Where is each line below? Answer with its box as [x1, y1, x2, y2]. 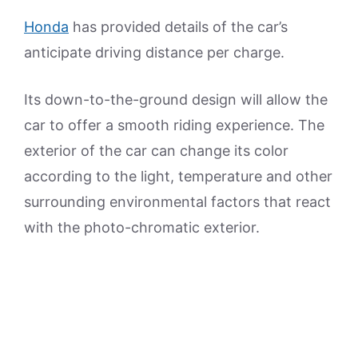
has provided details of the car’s [69, 18, 288, 35]
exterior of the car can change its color [24, 142, 288, 159]
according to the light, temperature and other [24, 168, 332, 185]
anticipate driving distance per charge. [24, 44, 284, 61]
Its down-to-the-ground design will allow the [24, 91, 328, 108]
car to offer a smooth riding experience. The [24, 117, 324, 133]
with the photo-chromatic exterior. [24, 219, 260, 236]
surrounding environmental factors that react [24, 193, 331, 210]
